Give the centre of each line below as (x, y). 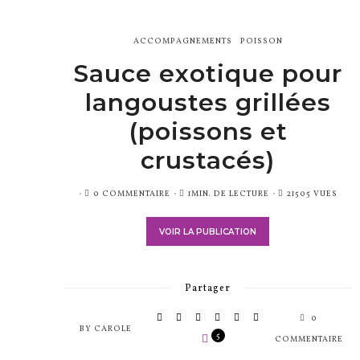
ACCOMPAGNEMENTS (182, 41)
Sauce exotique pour (208, 74)
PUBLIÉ (90, 193)
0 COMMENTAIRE (131, 194)
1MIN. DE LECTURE (228, 194)
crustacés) (208, 161)
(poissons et (208, 132)
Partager (208, 289)
